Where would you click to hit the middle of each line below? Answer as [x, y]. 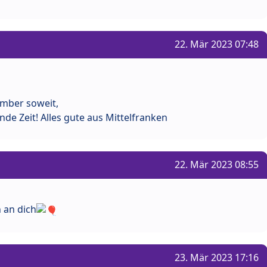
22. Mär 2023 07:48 [217, 44]
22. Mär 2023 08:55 [217, 164]
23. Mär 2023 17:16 [217, 257]
